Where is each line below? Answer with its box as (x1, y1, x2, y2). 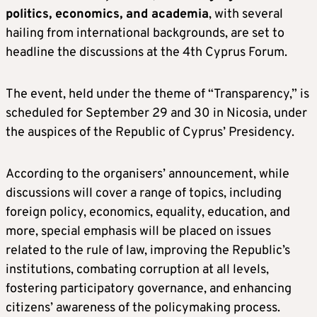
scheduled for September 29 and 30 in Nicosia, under (6, 105, 307, 122)
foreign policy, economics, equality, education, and (6, 204, 290, 221)
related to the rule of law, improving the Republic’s (6, 243, 290, 260)
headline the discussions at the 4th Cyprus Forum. (6, 45, 287, 62)
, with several (209, 6, 283, 23)
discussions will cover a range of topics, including (6, 185, 282, 202)
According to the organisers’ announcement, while (6, 166, 289, 183)
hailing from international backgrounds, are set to (6, 25, 284, 42)
